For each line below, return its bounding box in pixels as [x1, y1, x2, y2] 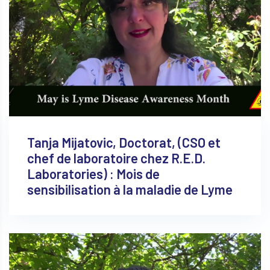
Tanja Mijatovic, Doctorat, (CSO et [27, 134, 221, 150]
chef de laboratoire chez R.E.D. [27, 149, 206, 166]
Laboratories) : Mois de [27, 165, 160, 181]
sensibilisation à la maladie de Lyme [27, 181, 233, 197]
